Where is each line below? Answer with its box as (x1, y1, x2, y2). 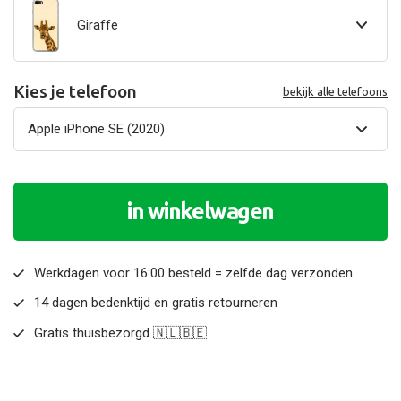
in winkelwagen (127, 199, 274, 225)
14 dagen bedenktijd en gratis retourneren (33, 294, 277, 311)
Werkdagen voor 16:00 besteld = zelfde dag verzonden (33, 265, 353, 282)
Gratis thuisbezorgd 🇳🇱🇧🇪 (33, 324, 207, 341)
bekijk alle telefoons (283, 85, 388, 98)
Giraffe (77, 16, 119, 33)
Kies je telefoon (13, 81, 137, 101)
